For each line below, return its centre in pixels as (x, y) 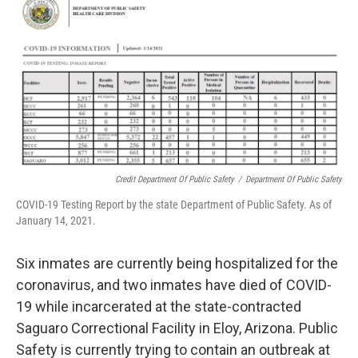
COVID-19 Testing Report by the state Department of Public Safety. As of (174, 205)
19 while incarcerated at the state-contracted (159, 307)
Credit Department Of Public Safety (175, 180)
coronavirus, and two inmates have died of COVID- (174, 285)
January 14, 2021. (56, 221)
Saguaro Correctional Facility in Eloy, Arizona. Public (177, 328)
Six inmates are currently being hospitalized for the (177, 264)
